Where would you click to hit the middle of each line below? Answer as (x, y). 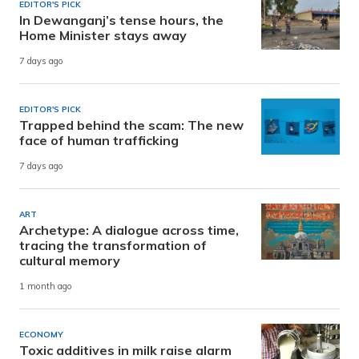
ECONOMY (41, 335)
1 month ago (46, 286)
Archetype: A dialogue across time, (129, 230)
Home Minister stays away (103, 36)
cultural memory (70, 261)
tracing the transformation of (113, 246)
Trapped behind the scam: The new (131, 125)
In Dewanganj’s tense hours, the (121, 20)
